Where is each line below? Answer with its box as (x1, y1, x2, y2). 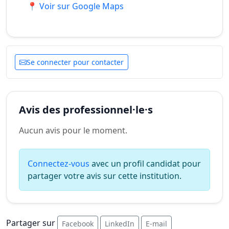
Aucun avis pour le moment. (19, 125, 127, 136)
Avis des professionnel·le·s (19, 103, 153, 117)
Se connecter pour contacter (27, 57, 124, 67)
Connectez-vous (28, 158, 89, 169)
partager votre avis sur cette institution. (28, 170, 181, 181)
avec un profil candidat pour (89, 158, 201, 169)
